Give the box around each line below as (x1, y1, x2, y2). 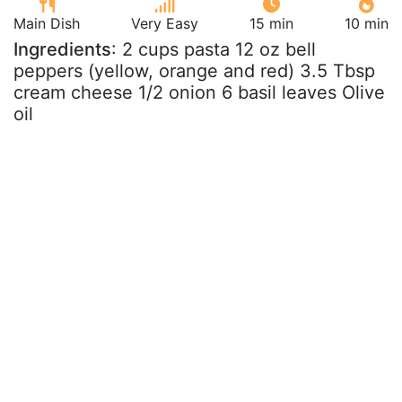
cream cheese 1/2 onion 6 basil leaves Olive (13, 82, 385, 103)
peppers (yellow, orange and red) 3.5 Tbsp (13, 60, 375, 82)
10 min (345, 14, 389, 32)
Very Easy (131, 14, 198, 32)
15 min (249, 14, 293, 32)
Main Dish (13, 14, 80, 32)
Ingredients (13, 39, 111, 60)
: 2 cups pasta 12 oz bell (111, 39, 316, 60)
